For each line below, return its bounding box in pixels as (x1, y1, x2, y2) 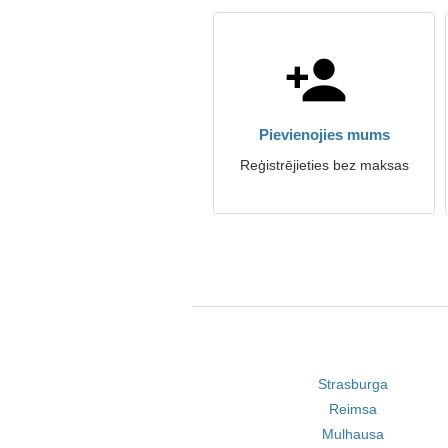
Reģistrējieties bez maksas (239, 157, 409, 173)
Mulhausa (321, 426, 384, 442)
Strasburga (317, 376, 388, 392)
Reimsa (328, 401, 377, 417)
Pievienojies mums (258, 126, 390, 143)
